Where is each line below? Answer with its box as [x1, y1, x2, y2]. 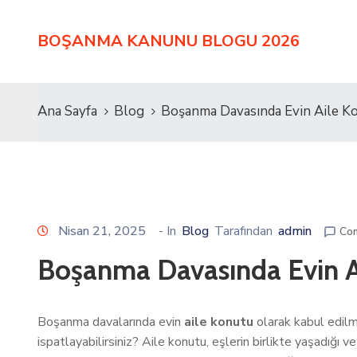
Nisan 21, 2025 [58, 222, 146, 240]
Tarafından [214, 222, 273, 240]
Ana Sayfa [37, 102, 97, 120]
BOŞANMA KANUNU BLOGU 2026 [37, 30, 300, 52]
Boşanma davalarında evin [37, 313, 184, 331]
